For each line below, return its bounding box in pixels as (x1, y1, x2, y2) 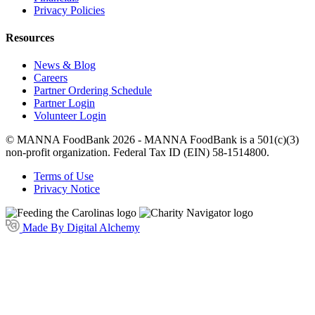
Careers (34, 72, 67, 84)
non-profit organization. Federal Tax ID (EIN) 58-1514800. (6, 146, 269, 159)
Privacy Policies (34, 4, 105, 16)
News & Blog (34, 59, 96, 72)
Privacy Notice (34, 183, 100, 195)
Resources (6, 32, 54, 44)
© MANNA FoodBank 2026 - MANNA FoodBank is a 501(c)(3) (6, 134, 299, 146)
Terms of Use (34, 170, 94, 183)
